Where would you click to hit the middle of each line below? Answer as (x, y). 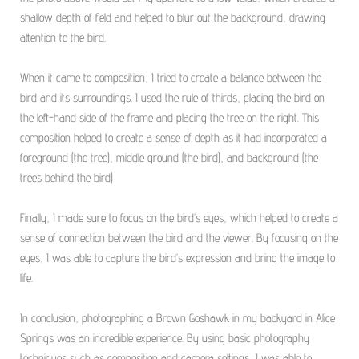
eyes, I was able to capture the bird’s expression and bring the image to (177, 258)
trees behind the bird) (67, 178)
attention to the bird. (63, 38)
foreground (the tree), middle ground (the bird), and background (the (169, 158)
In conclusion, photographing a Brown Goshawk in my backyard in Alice (177, 318)
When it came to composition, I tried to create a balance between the (171, 78)
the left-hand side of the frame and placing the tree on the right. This (169, 118)
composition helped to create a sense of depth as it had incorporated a (173, 138)
